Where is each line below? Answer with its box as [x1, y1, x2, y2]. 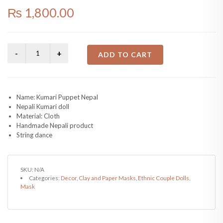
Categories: [28, 174, 61, 181]
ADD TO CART [98, 50, 152, 59]
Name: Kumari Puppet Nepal [16, 93, 98, 101]
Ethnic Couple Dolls [137, 174, 189, 181]
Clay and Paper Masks [78, 174, 136, 181]
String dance [16, 131, 52, 139]
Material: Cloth [16, 112, 60, 120]
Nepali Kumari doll [16, 103, 69, 111]
